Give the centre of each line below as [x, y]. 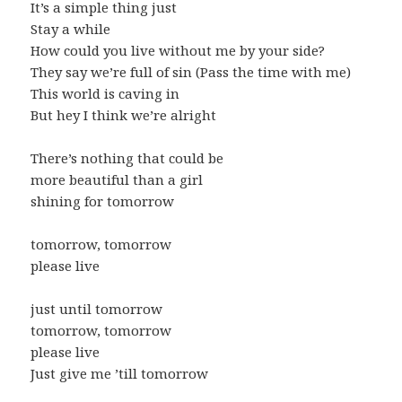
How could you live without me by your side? [178, 50]
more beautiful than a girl [117, 179]
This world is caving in [105, 93]
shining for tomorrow [103, 201]
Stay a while [71, 28]
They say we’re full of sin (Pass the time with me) [191, 71]
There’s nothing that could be [127, 157]
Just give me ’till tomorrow [120, 373]
